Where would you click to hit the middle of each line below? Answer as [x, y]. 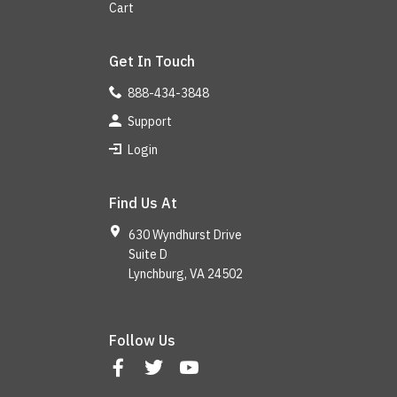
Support [148, 121]
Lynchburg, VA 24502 [185, 273]
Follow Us [142, 340]
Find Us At [143, 202]
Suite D [148, 254]
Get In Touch [152, 61]
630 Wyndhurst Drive [185, 234]
